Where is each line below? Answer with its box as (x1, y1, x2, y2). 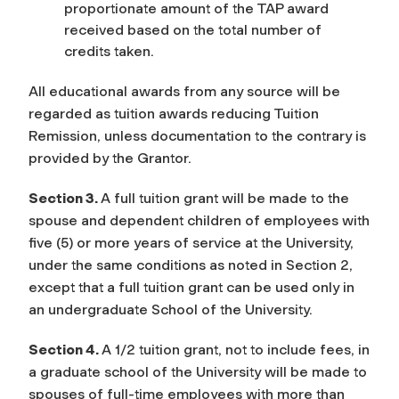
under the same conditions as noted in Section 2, (28, 256, 353, 273)
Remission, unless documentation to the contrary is (28, 126, 366, 144)
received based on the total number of (64, 20, 322, 38)
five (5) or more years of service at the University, (28, 233, 354, 251)
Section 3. (28, 189, 101, 207)
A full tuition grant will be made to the (101, 189, 349, 207)
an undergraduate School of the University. (28, 300, 316, 318)
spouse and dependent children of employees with (28, 211, 370, 229)
